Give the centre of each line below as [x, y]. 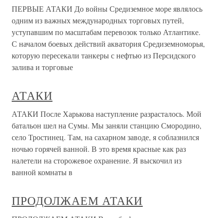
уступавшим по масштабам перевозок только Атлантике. [106, 32]
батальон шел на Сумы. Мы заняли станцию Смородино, [107, 125]
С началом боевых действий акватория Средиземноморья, [108, 44]
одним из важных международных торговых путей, [98, 20]
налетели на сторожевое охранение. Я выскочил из [97, 160]
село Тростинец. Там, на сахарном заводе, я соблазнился [105, 137]
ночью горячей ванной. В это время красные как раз [99, 149]
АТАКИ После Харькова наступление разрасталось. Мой [107, 114]
